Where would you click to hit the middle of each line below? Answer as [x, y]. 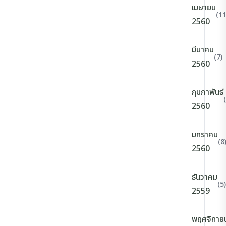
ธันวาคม [204, 177]
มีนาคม [203, 50]
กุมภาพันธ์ [207, 92]
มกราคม [205, 135]
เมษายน [204, 8]
